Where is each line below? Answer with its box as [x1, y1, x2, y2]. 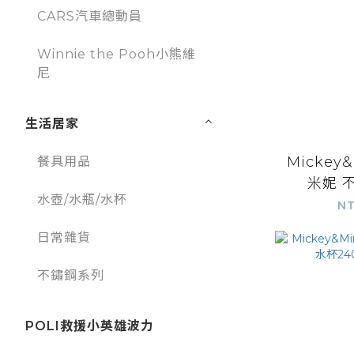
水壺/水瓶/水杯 [37, 192, 127, 208]
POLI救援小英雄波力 [25, 318, 154, 334]
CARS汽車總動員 [37, 9, 142, 24]
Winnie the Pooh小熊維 [37, 47, 196, 62]
